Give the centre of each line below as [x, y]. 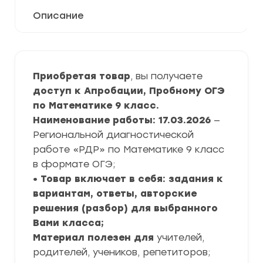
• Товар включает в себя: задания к [128, 179]
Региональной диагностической [113, 135]
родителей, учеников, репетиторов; [122, 252]
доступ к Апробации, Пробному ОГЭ [129, 91]
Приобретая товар [82, 76]
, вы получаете [166, 76]
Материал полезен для [95, 237]
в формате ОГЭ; [74, 164]
